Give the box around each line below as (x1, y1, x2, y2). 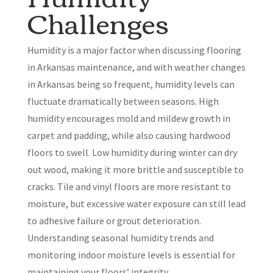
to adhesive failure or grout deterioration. (27, 214, 201, 227)
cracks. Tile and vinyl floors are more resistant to (27, 180, 231, 193)
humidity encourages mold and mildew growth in (27, 112, 230, 125)
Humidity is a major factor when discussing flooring (27, 44, 241, 57)
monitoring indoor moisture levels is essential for (27, 249, 235, 261)
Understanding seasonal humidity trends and (27, 232, 214, 244)
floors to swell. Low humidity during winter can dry (27, 146, 237, 159)
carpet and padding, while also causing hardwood (27, 129, 230, 142)
